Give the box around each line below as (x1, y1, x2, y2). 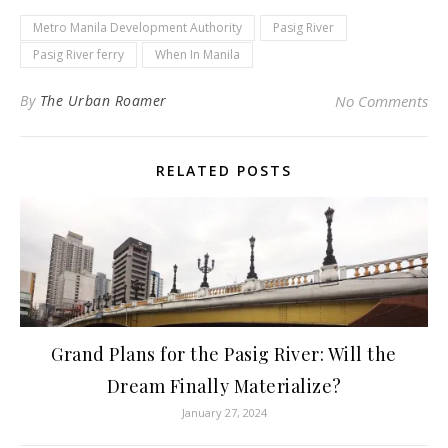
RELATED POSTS (156, 160, 292, 180)
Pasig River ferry (33, 45, 124, 63)
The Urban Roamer (39, 90, 167, 110)
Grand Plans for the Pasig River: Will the (51, 341, 397, 366)
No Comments (335, 90, 428, 111)
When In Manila (155, 45, 240, 63)
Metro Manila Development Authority (33, 18, 242, 36)
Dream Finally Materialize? (106, 373, 342, 398)
